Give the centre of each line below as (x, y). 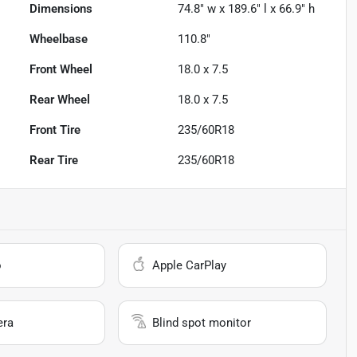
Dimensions (61, 9)
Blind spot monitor (202, 323)
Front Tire (55, 130)
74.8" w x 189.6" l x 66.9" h (247, 9)
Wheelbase (59, 39)
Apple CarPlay (190, 266)
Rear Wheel (60, 100)
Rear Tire (54, 161)
